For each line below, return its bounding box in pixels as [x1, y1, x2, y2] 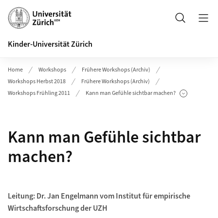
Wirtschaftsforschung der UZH [7, 203, 108, 214]
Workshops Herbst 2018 [8, 77, 66, 86]
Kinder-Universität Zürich [8, 39, 92, 50]
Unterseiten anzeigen [85, 92, 138, 101]
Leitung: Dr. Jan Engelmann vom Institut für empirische [7, 191, 190, 201]
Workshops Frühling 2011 [8, 89, 70, 97]
